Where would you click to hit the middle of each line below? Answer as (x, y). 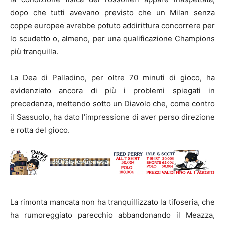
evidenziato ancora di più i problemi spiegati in (113, 91)
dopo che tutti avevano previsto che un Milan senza (113, 13)
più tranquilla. (34, 52)
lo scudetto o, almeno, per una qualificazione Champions (113, 39)
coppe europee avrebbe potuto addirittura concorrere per (113, 26)
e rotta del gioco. (40, 130)
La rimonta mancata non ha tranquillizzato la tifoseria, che (113, 202)
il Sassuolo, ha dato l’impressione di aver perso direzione (113, 117)
